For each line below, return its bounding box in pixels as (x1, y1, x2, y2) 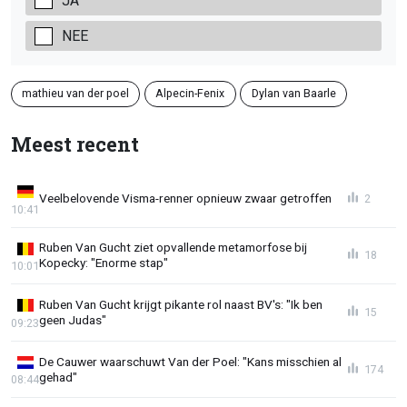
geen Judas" (39, 312, 106, 327)
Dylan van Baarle (251, 86, 336, 101)
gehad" (39, 369, 77, 384)
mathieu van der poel (22, 86, 130, 101)
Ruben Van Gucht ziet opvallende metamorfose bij (39, 240, 307, 255)
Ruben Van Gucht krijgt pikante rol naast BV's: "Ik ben (39, 296, 323, 312)
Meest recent (11, 130, 139, 157)
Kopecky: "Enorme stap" (39, 255, 168, 271)
